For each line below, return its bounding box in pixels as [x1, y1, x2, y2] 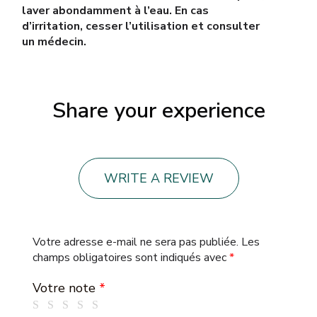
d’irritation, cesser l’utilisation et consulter [22, 18, 260, 34]
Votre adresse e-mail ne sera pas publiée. [33, 234, 238, 250]
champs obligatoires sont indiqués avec [33, 250, 229, 265]
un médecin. [22, 34, 86, 50]
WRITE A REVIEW [103, 170, 214, 187]
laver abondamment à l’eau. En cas [22, 3, 209, 18]
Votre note [33, 279, 99, 296]
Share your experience [52, 96, 265, 125]
